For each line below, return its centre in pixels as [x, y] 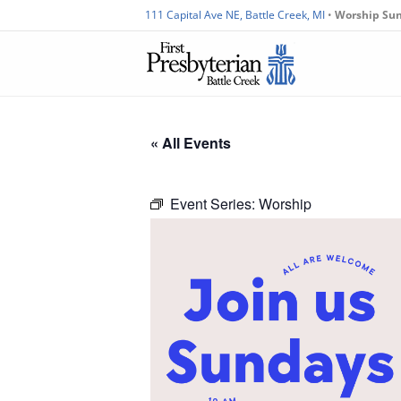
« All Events [191, 143]
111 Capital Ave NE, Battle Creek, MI [236, 15]
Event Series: [214, 204]
